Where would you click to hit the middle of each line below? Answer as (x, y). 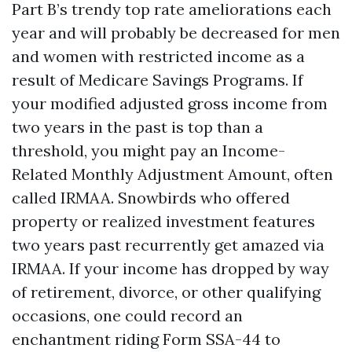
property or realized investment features (163, 221)
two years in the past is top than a (137, 127)
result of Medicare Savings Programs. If (158, 80)
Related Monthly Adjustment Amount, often (172, 174)
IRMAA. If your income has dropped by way (170, 268)
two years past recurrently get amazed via (168, 245)
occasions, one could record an (127, 315)
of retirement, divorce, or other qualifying (166, 292)
